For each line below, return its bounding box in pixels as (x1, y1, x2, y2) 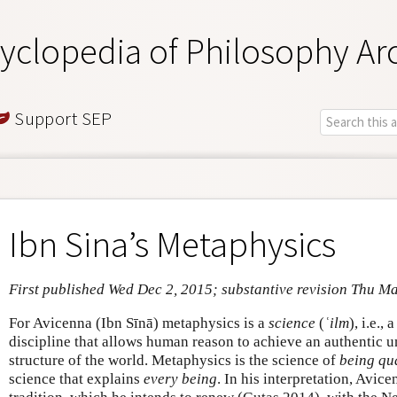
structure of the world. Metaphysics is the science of (9, 351, 339, 369)
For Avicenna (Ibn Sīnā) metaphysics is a (9, 314, 269, 331)
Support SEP (10, 105, 113, 130)
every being (144, 370, 217, 387)
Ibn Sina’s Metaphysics (9, 220, 336, 267)
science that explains (9, 370, 144, 387)
